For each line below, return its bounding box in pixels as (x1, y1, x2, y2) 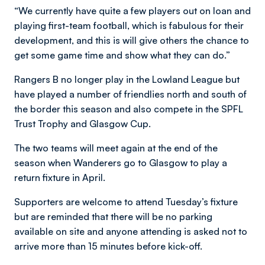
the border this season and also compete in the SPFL (14, 102, 243, 115)
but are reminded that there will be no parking (14, 210, 212, 222)
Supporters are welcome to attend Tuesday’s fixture (14, 195, 238, 208)
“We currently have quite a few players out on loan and (14, 4, 251, 17)
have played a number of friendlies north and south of (14, 88, 247, 100)
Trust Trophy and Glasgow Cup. (14, 117, 151, 130)
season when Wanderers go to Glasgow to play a (14, 156, 227, 169)
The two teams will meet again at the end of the (14, 141, 218, 154)
